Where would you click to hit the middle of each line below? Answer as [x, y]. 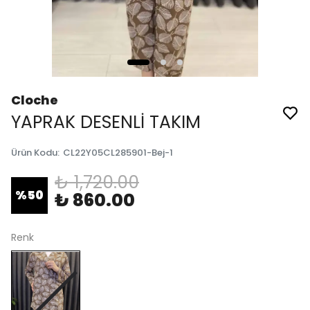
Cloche [35, 100]
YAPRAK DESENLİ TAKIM [106, 122]
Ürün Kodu [34, 153]
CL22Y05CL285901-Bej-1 [118, 153]
